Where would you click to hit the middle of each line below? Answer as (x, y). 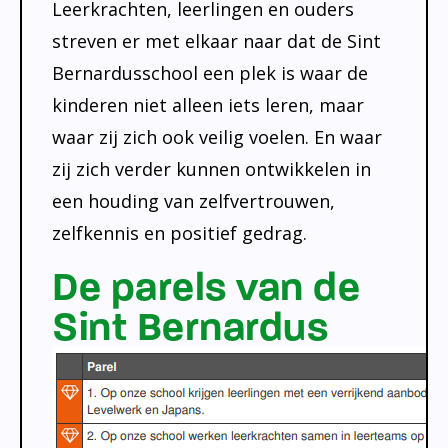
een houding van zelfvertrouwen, (193, 201)
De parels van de (206, 287)
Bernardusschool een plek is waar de (210, 73)
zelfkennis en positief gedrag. (179, 233)
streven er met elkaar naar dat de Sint (216, 41)
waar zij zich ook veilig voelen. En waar (217, 137)
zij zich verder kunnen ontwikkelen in (211, 169)
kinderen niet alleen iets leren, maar (208, 105)
